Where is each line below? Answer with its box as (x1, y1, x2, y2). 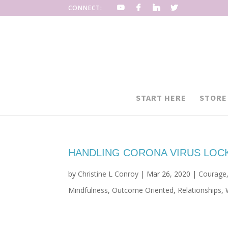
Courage (198, 169, 227, 179)
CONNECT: (68, 4, 103, 12)
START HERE (135, 93, 186, 103)
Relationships (178, 185, 222, 195)
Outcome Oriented (112, 185, 174, 195)
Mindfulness (68, 185, 108, 195)
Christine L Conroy (78, 169, 139, 179)
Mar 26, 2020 (147, 169, 191, 179)
